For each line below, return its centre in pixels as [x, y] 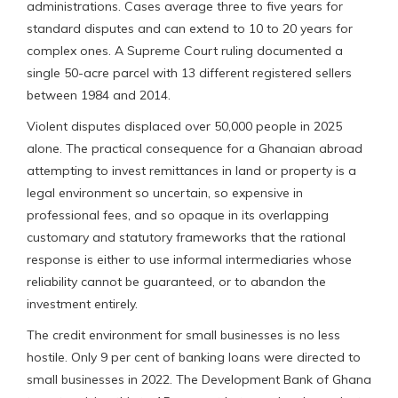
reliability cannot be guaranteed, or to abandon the [176, 281]
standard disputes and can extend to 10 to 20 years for [190, 28]
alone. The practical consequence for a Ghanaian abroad [195, 148]
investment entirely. [82, 303]
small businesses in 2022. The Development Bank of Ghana [199, 379]
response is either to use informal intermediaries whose [189, 259]
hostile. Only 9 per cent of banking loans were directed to [194, 357]
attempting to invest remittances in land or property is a [191, 170]
